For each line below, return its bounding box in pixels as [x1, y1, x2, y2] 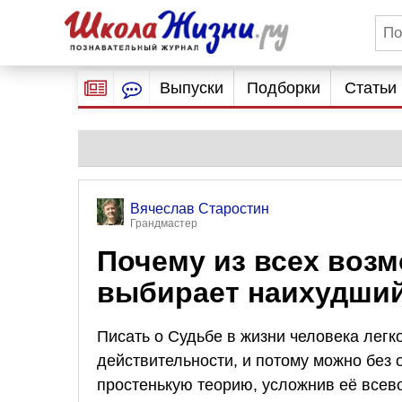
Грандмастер [130, 217, 197, 230]
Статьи [344, 79, 397, 97]
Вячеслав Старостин [130, 201, 269, 216]
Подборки [247, 79, 321, 97]
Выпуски [159, 79, 223, 97]
